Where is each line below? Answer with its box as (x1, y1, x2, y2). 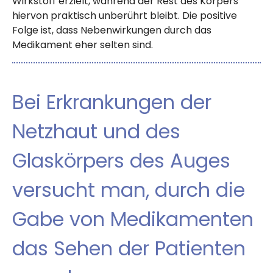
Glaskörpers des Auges (12, 147, 230, 175)
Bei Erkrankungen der (12, 88, 211, 116)
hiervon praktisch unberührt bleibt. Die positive (12, 9, 237, 23)
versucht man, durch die (12, 176, 245, 204)
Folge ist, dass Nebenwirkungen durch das (12, 23, 211, 38)
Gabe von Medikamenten (12, 205, 253, 233)
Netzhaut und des (12, 118, 180, 146)
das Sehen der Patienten (12, 235, 246, 263)
